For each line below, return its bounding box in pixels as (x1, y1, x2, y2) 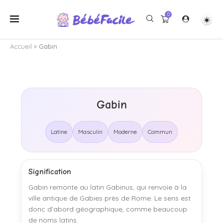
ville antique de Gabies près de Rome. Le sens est (28, 194, 191, 203)
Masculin (78, 128, 103, 135)
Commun (148, 128, 172, 135)
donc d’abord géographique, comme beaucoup (28, 205, 187, 214)
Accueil (10, 42, 32, 50)
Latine (51, 128, 67, 135)
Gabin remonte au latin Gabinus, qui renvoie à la (28, 183, 187, 192)
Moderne (113, 128, 137, 135)
